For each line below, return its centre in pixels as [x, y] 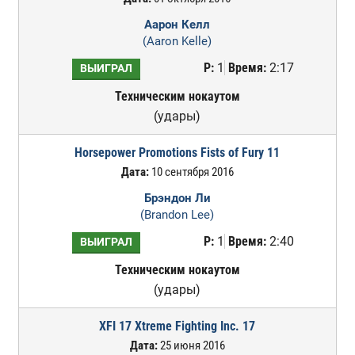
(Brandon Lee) [177, 215]
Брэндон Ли [177, 198]
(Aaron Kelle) [177, 41]
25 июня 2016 [191, 345]
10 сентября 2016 [191, 172]
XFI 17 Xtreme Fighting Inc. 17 [177, 326]
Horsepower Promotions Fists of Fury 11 [177, 153]
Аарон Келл [177, 25]
